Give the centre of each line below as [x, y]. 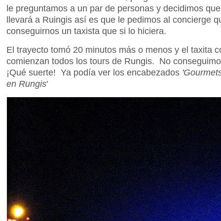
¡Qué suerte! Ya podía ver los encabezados [94, 73]
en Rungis [26, 84]
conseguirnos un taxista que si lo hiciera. [86, 31]
